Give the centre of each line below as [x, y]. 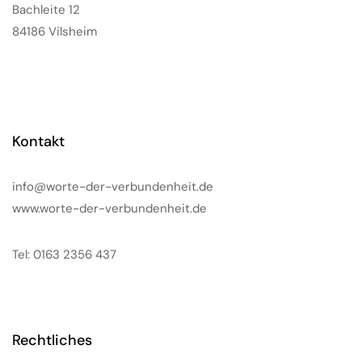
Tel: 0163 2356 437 [64, 255]
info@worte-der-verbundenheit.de [113, 187]
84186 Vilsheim [55, 32]
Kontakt [38, 141]
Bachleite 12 [46, 10]
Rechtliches [52, 340]
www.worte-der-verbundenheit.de [109, 208]
